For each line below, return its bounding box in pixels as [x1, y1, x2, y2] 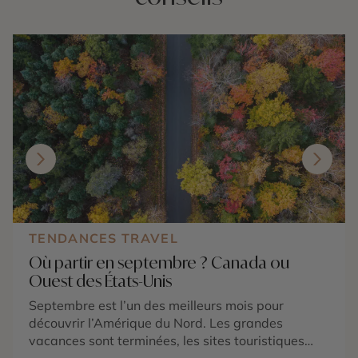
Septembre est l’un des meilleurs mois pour [29, 297, 284, 314]
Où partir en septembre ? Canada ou [29, 253, 289, 273]
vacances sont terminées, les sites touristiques [29, 332, 304, 349]
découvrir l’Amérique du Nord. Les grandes [29, 315, 283, 332]
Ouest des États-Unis [29, 271, 172, 292]
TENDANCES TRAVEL [29, 230, 178, 247]
